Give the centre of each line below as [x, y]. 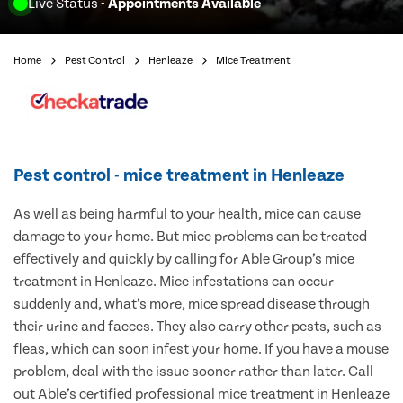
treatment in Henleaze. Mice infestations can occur [174, 282]
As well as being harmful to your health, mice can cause [187, 215]
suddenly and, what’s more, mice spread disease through [192, 304]
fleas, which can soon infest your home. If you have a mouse [201, 349]
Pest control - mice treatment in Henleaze [179, 176]
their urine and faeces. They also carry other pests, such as [197, 327]
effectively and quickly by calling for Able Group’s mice [184, 260]
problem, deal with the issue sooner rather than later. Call [193, 372]
